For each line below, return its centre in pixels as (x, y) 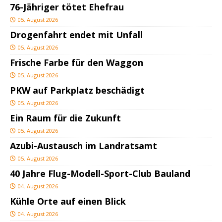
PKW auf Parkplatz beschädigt (77, 90)
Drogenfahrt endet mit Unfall (76, 35)
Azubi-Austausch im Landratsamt (83, 146)
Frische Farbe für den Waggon (77, 63)
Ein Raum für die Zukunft (65, 118)
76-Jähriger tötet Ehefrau (67, 7)
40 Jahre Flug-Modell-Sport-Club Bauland (100, 174)
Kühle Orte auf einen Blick (68, 201)
